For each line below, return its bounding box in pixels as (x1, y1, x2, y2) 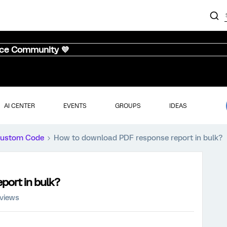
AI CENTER (4, 102, 35, 109)
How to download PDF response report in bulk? (54, 133, 222, 142)
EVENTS (63, 102, 87, 109)
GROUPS (115, 102, 141, 109)
